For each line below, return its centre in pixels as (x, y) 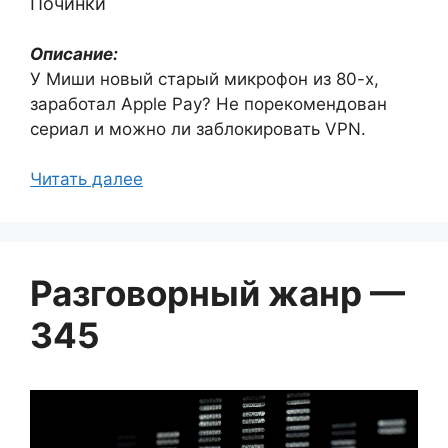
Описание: (74, 53)
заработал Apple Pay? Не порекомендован (208, 103)
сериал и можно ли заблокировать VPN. (198, 128)
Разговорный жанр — (217, 293)
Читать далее (86, 179)
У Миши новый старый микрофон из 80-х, (204, 78)
